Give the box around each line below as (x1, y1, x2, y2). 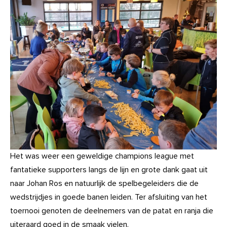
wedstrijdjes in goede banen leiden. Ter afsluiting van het (10, 192, 207, 202)
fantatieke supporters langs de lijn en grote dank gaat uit (10, 165, 208, 175)
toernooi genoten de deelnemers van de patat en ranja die (10, 206, 213, 216)
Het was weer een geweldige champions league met (10, 151, 194, 161)
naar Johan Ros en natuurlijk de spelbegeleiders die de (10, 178, 199, 188)
